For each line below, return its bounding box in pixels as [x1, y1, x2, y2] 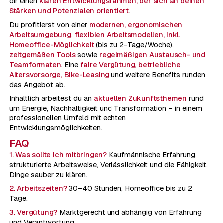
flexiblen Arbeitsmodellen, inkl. [74, 30, 180, 39]
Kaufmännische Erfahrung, [106, 150, 197, 159]
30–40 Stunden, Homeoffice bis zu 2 [67, 184, 193, 193]
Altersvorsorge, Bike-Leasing [9, 70, 110, 79]
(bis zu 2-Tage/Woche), [94, 40, 174, 49]
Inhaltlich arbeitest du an [9, 94, 94, 103]
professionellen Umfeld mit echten [9, 114, 126, 122]
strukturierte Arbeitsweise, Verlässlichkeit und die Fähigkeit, [9, 160, 208, 169]
